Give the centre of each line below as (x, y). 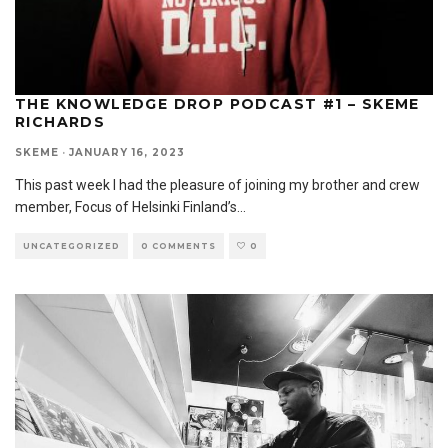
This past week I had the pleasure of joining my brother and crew (217, 185)
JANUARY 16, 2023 (127, 153)
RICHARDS (60, 122)
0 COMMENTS (178, 246)
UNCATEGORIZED (71, 246)
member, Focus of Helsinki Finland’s (126, 207)
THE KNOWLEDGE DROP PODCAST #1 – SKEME (217, 104)
